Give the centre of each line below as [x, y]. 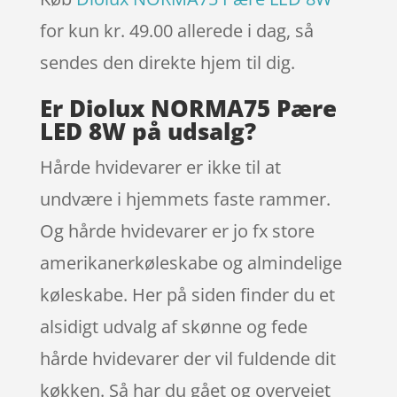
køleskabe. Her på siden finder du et [187, 295]
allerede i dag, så [245, 31]
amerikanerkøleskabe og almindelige [191, 263]
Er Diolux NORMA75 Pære [188, 109]
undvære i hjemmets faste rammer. [185, 199]
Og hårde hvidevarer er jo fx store [177, 231]
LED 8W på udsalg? [148, 132]
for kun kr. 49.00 [108, 31]
